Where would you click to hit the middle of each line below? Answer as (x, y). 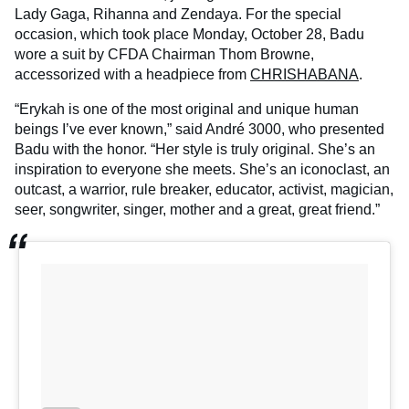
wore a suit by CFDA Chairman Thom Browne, (164, 55)
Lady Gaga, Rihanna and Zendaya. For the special (178, 15)
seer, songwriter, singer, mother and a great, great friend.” (197, 210)
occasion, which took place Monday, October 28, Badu (189, 35)
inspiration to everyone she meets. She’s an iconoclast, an (202, 170)
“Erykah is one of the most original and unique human (187, 110)
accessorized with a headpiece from (132, 75)
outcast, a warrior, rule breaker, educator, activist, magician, (204, 190)
